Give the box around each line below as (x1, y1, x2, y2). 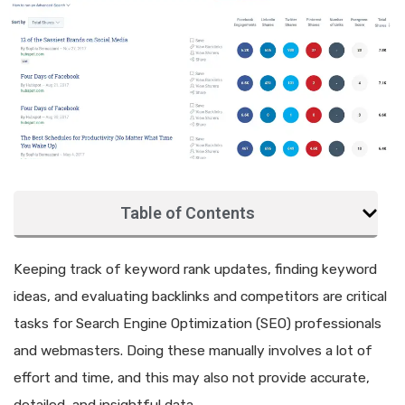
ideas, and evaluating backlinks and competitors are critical (14, 288, 387, 306)
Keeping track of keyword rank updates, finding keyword (14, 261, 377, 278)
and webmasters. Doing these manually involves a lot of (14, 343, 372, 360)
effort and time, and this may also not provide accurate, (14, 370, 370, 387)
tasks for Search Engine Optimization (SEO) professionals (14, 316, 381, 333)
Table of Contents (120, 203, 255, 223)
